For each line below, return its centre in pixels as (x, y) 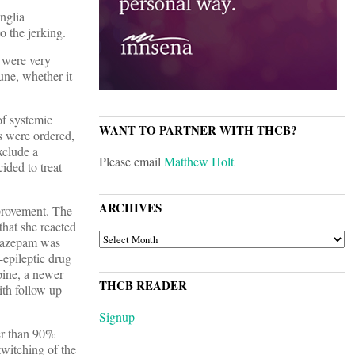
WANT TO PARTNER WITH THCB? (198, 130)
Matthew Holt (199, 162)
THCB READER (143, 286)
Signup (117, 317)
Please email (132, 162)
